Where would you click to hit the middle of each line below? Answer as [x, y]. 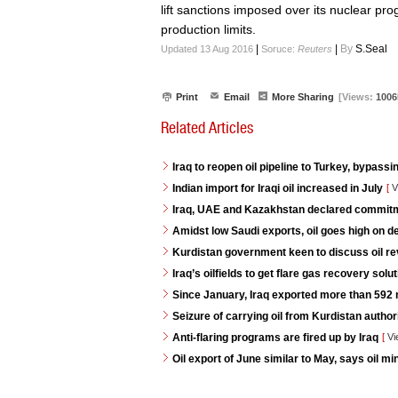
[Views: [357, 97]
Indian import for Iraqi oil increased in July [278, 188]
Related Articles [207, 127]
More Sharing [303, 97]
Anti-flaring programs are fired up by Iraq [275, 338]
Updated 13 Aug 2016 [207, 49]
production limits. [208, 29]
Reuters [315, 49]
